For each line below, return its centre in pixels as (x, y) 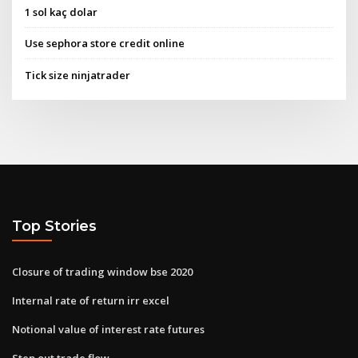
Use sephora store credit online (105, 44)
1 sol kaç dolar (62, 12)
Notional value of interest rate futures (108, 329)
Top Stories (54, 226)
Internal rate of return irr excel (91, 300)
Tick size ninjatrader (78, 75)
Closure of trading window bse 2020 (102, 271)
